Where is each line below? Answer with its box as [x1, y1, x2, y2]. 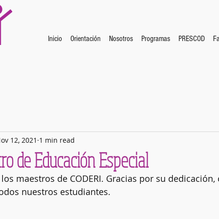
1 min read [39, 135, 75, 145]
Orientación [70, 34, 101, 43]
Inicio [47, 34, 62, 43]
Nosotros [109, 34, 133, 43]
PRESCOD [178, 34, 205, 43]
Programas [141, 34, 170, 43]
